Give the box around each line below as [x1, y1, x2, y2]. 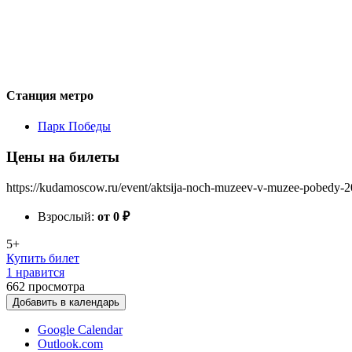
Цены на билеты [6, 148, 119, 165]
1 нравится [6, 265, 64, 279]
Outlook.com [38, 336, 103, 350]
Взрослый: [38, 209, 97, 223]
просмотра [28, 279, 85, 293]
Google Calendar [38, 322, 123, 336]
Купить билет [6, 251, 79, 265]
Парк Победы [38, 119, 111, 134]
